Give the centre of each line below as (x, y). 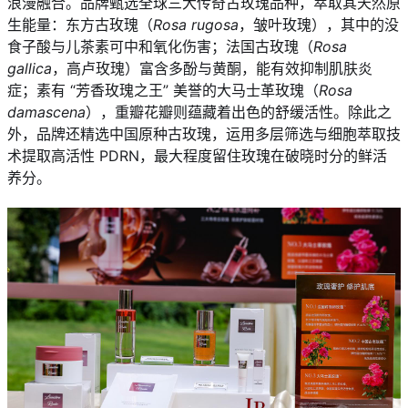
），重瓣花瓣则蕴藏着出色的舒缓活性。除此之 (239, 112)
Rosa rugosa (196, 24)
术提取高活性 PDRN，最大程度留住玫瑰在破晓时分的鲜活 (197, 155)
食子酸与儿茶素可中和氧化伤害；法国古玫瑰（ (160, 46)
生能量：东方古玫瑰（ (80, 24)
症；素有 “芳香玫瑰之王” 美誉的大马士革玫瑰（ (163, 90)
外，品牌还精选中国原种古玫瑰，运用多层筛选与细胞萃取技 (204, 133)
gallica (30, 68)
